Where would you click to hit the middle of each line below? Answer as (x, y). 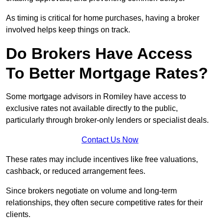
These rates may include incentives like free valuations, (102, 160)
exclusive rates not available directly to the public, (92, 109)
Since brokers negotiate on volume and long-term (91, 191)
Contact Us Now (110, 140)
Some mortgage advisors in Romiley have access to (96, 97)
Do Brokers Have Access (99, 54)
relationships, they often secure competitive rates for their (104, 203)
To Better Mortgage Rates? (107, 73)
